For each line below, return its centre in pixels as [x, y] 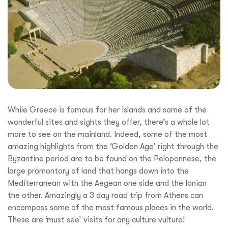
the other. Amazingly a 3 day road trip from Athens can [105, 195]
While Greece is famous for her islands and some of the [107, 110]
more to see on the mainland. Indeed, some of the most [107, 134]
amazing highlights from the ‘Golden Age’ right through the [113, 146]
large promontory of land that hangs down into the [98, 171]
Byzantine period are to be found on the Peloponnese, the [112, 159]
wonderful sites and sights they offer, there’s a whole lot [109, 122]
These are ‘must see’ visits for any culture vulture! [96, 220]
